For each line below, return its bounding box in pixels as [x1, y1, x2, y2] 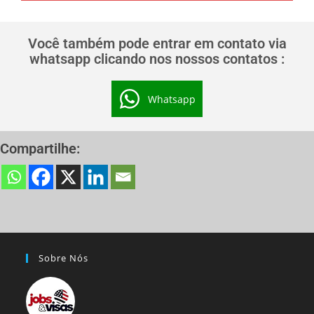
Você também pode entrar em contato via [27, 35, 287, 53]
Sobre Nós [39, 252, 89, 265]
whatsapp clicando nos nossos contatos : [29, 50, 285, 68]
